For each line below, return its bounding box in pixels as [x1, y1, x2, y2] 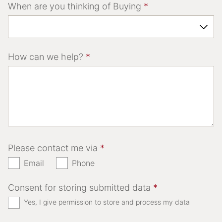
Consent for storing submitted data [8, 182, 153, 193]
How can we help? [8, 51, 86, 62]
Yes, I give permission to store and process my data [24, 197, 190, 206]
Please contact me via [8, 142, 100, 153]
